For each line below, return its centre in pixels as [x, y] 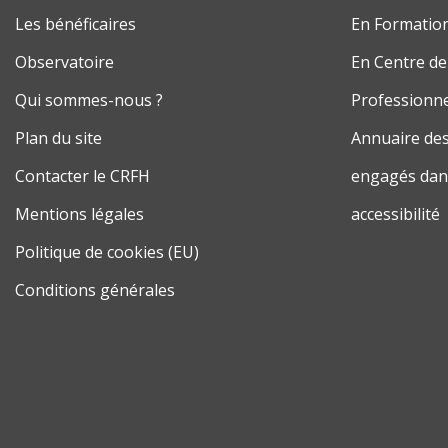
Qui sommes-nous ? [89, 100]
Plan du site [58, 138]
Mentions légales [79, 214]
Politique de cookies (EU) [107, 252]
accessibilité [395, 214]
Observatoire [64, 62]
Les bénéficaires [75, 24]
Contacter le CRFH [82, 176]
